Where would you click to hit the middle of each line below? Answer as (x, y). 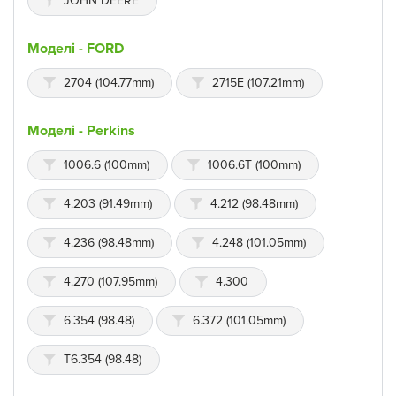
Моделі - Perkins (81, 131)
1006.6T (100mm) (254, 165)
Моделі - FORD (76, 49)
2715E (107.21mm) (258, 83)
